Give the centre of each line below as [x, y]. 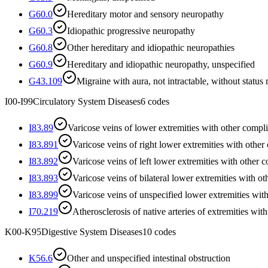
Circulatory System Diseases [87, 101]
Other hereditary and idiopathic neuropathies [151, 47]
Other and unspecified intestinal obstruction [149, 258]
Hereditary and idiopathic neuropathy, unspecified [161, 64]
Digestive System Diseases [92, 232]
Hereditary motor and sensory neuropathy [145, 14]
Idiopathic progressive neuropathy [131, 31]
